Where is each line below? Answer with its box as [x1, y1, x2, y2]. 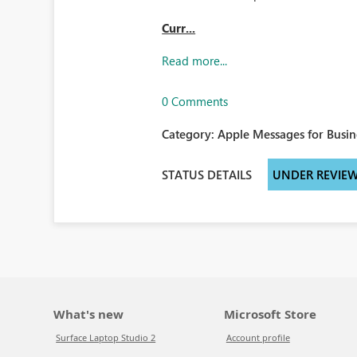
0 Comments [162, 93, 229, 109]
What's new [53, 306, 124, 322]
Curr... [162, 20, 196, 36]
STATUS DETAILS [162, 166, 253, 182]
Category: [162, 126, 218, 142]
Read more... [162, 53, 228, 69]
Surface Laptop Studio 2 [56, 331, 156, 343]
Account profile [226, 331, 290, 343]
